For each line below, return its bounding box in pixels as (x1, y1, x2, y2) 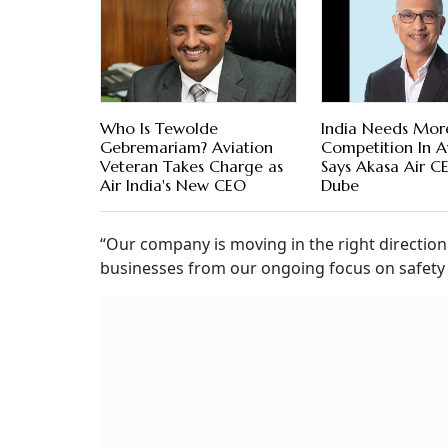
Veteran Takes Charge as (100, 156, 283, 177)
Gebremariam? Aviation (100, 137, 273, 158)
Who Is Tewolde (100, 118, 218, 139)
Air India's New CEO (100, 175, 246, 196)
